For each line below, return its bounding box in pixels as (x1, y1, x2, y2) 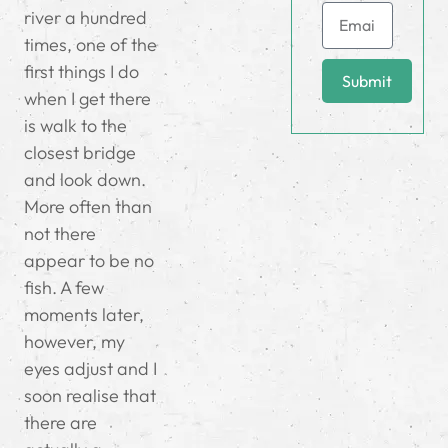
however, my (24, 330, 125, 354)
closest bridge (24, 141, 136, 165)
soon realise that (24, 384, 156, 408)
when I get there (24, 87, 151, 111)
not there (24, 222, 96, 246)
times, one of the (24, 33, 157, 57)
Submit (341, 70, 392, 91)
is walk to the (24, 114, 127, 138)
